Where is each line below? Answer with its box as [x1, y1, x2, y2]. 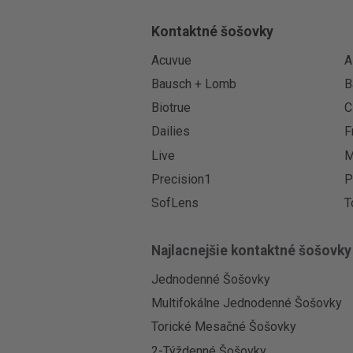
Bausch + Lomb [150, 76, 236, 91]
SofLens [150, 195, 199, 210]
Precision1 [150, 171, 211, 187]
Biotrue [150, 100, 191, 116]
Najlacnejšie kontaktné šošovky [150, 243, 351, 259]
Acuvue [150, 52, 191, 68]
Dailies [150, 124, 190, 139]
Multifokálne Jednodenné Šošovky [150, 295, 342, 311]
